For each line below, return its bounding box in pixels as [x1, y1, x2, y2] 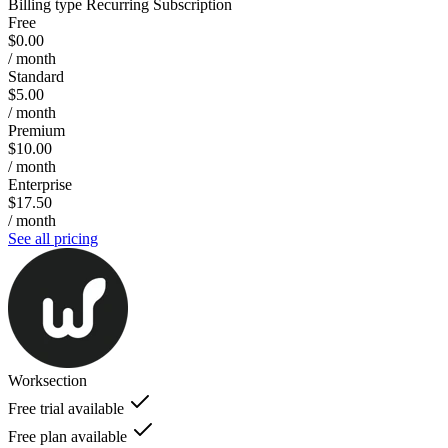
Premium [8, 121, 65, 139]
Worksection [8, 371, 87, 389]
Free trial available [8, 399, 124, 417]
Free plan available [8, 427, 127, 445]
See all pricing [8, 229, 98, 247]
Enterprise [8, 175, 72, 193]
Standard [8, 67, 64, 85]
